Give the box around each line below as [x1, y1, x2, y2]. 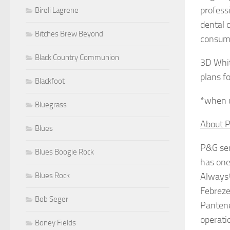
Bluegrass [35, 100, 67, 109]
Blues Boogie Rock [35, 147, 94, 157]
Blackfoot [35, 76, 65, 86]
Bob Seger [35, 194, 68, 204]
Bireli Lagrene [35, 5, 79, 15]
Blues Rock [35, 170, 70, 180]
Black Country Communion [35, 52, 119, 62]
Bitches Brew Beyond [35, 29, 103, 39]
